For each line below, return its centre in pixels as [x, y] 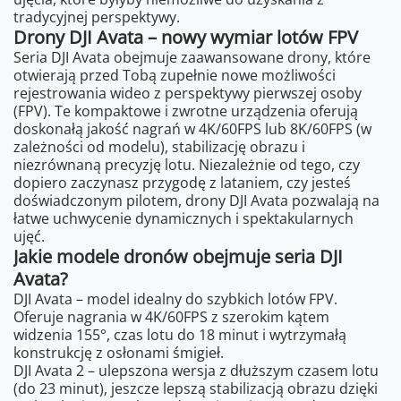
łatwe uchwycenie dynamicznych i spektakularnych [183, 218]
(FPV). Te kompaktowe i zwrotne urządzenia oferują [186, 111]
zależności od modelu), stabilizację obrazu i [159, 146]
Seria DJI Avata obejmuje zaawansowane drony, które [192, 57]
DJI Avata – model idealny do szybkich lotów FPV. [175, 299]
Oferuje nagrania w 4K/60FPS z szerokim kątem [171, 316]
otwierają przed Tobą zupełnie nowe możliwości [175, 75]
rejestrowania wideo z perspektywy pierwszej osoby [188, 93]
